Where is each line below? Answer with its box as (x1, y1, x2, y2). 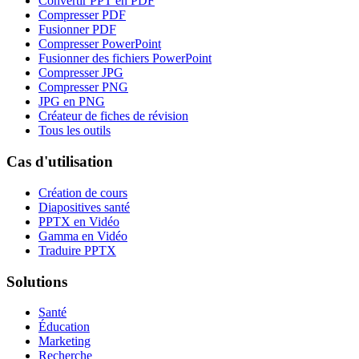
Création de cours (38, 185, 127, 200)
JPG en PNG (38, 95, 105, 109)
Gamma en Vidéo (38, 228, 127, 243)
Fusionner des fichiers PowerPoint (38, 51, 212, 66)
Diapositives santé (38, 200, 130, 214)
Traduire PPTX (38, 243, 116, 257)
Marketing (38, 334, 91, 349)
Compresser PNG (38, 80, 128, 95)
